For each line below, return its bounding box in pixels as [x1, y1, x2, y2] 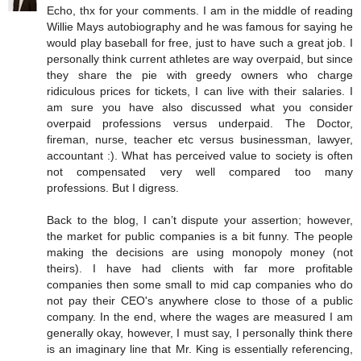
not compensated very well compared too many [47, 165, 353, 178]
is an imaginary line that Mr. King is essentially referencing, [47, 342, 353, 355]
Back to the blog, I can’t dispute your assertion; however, [47, 214, 353, 226]
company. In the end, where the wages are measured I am [47, 310, 353, 323]
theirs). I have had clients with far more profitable [47, 262, 353, 275]
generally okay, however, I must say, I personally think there [47, 326, 353, 339]
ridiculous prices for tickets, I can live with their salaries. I [47, 85, 353, 98]
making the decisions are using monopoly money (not [47, 246, 353, 259]
